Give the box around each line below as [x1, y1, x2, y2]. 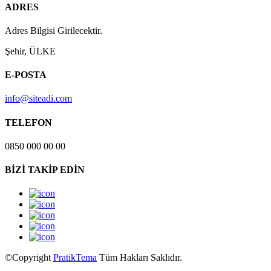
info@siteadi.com [5, 93, 72, 104]
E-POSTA [5, 70, 47, 80]
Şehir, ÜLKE [5, 45, 56, 56]
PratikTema [53, 252, 97, 263]
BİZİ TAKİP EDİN [5, 165, 85, 175]
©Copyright [5, 252, 53, 263]
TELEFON [5, 117, 52, 128]
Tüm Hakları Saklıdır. [97, 252, 182, 263]
